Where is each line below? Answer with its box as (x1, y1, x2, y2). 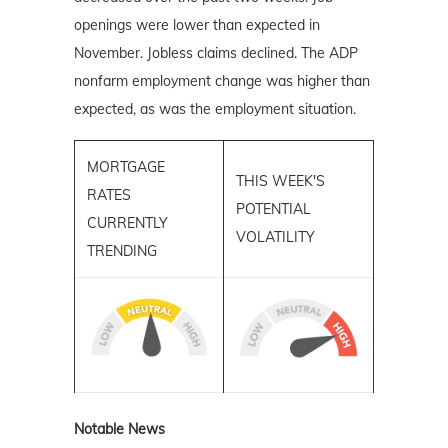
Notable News (74, 419, 165, 438)
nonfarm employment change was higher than (74, 71, 370, 90)
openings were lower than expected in (74, 15, 320, 34)
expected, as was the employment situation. (74, 99, 356, 118)
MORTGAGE (87, 157, 165, 176)
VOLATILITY (236, 227, 315, 246)
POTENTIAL (236, 199, 311, 218)
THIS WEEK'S (236, 171, 325, 190)
